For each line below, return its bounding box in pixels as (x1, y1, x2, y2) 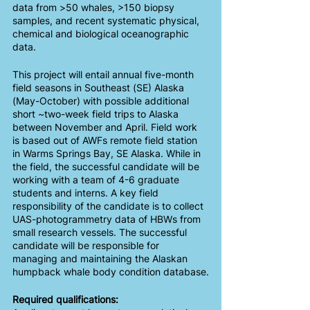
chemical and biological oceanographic (12, 28, 192, 39)
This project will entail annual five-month (12, 69, 197, 80)
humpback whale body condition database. (12, 266, 209, 277)
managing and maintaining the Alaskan (12, 253, 190, 264)
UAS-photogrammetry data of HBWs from (12, 213, 203, 225)
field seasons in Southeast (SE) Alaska (12, 82, 187, 93)
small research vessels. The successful (12, 226, 190, 238)
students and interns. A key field (12, 187, 161, 199)
